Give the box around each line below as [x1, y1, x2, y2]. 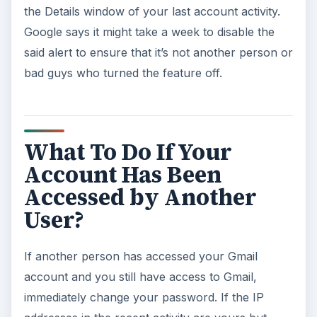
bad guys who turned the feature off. [23, 66, 222, 81]
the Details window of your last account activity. [23, 4, 280, 19]
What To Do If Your [23, 136, 232, 168]
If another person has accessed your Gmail [23, 248, 258, 263]
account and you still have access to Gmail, [23, 269, 257, 284]
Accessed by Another [23, 181, 257, 213]
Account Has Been [23, 158, 221, 190]
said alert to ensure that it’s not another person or [23, 45, 293, 60]
